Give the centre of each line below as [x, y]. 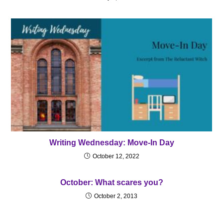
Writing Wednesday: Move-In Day [111, 143]
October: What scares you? [111, 183]
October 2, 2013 [116, 196]
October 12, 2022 [116, 157]
